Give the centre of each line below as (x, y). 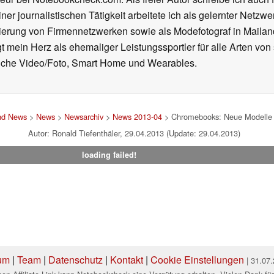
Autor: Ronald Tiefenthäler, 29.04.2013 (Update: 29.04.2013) (134, 133)
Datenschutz (76, 260)
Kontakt (127, 260)
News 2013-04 (137, 117)
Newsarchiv (84, 117)
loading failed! (109, 155)
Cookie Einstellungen (197, 260)
